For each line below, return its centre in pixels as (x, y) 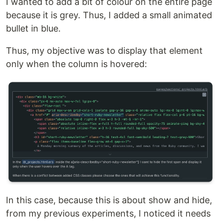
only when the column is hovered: (76, 64)
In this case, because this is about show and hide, (109, 200)
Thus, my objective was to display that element (104, 51)
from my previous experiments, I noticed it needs (108, 214)
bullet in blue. (33, 29)
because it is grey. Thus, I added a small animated (109, 15)
